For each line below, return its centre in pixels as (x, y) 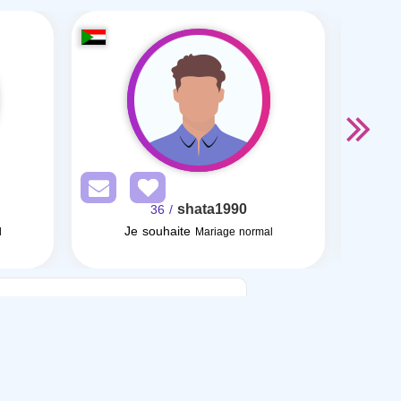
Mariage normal (234, 232)
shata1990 (212, 209)
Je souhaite (157, 231)
